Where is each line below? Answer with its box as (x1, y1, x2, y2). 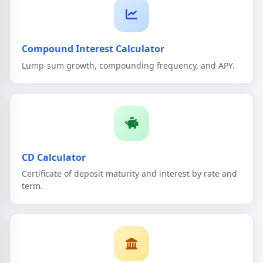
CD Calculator (22, 150, 86, 164)
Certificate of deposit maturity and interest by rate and (22, 168, 237, 180)
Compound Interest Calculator (22, 42, 164, 55)
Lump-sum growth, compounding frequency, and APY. (22, 59, 235, 71)
